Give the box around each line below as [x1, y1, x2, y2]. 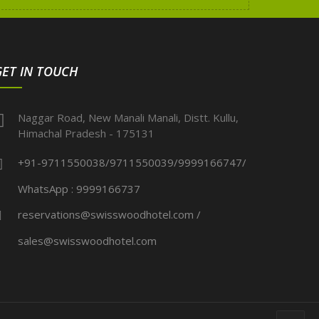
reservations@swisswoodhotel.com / [18, 206, 201, 221]
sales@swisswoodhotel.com [18, 233, 157, 248]
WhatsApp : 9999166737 [18, 181, 140, 196]
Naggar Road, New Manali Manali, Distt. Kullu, [18, 110, 239, 125]
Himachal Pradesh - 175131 [18, 125, 155, 140]
